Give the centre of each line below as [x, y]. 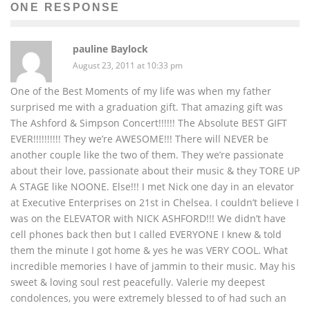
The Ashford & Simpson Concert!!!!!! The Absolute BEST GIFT [149, 122]
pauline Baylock [110, 48]
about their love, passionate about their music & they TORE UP [155, 170]
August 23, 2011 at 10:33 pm [128, 65]
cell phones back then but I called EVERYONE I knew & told [146, 234]
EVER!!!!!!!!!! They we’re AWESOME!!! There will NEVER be [139, 138]
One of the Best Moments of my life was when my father [141, 91]
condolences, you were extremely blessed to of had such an [148, 298]
